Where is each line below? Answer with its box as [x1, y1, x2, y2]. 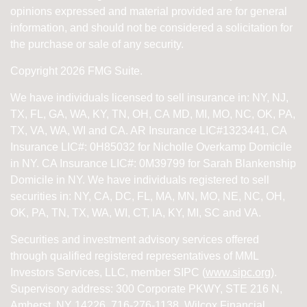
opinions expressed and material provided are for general [10, 5, 287, 18]
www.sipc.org [206, 267, 271, 279]
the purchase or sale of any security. [10, 38, 184, 51]
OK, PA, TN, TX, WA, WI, [10, 207, 133, 219]
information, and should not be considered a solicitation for [10, 22, 293, 34]
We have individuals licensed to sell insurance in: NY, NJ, [10, 92, 288, 104]
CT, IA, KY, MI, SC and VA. [133, 207, 261, 219]
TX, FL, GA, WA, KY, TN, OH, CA [10, 108, 173, 121]
